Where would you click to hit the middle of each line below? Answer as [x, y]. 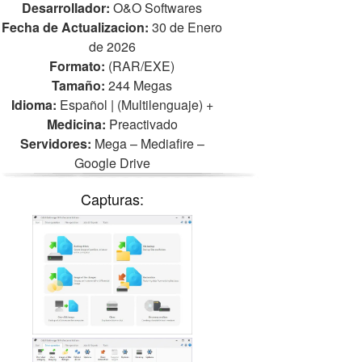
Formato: [78, 65]
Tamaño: [79, 85]
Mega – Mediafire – [147, 143]
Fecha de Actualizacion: [76, 27]
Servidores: [55, 143]
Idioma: [34, 104]
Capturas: [112, 198]
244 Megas [139, 85]
